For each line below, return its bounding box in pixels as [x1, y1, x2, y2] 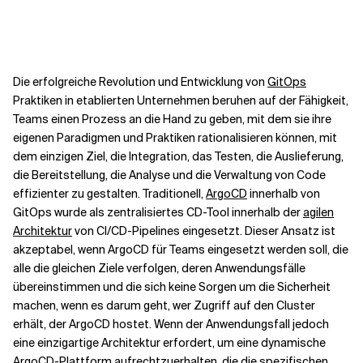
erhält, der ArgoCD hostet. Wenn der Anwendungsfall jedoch [13, 317, 329, 331]
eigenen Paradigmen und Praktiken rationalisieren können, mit [13, 130, 337, 145]
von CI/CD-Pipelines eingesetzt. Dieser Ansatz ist [72, 224, 335, 238]
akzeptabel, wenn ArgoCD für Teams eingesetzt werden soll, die [13, 242, 348, 257]
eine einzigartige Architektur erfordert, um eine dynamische [13, 335, 326, 350]
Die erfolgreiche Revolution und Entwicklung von [13, 75, 265, 89]
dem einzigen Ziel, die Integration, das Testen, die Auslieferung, [13, 149, 344, 164]
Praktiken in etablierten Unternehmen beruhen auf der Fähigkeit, [13, 93, 348, 108]
